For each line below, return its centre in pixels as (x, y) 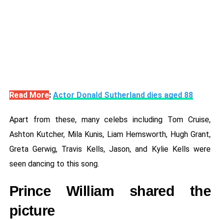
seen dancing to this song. (54, 164)
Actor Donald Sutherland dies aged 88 (123, 95)
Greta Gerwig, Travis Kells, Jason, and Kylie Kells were (110, 149)
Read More (29, 95)
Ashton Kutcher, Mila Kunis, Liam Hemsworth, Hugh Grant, (110, 135)
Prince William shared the (110, 191)
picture (32, 211)
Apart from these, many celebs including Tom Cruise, (110, 120)
